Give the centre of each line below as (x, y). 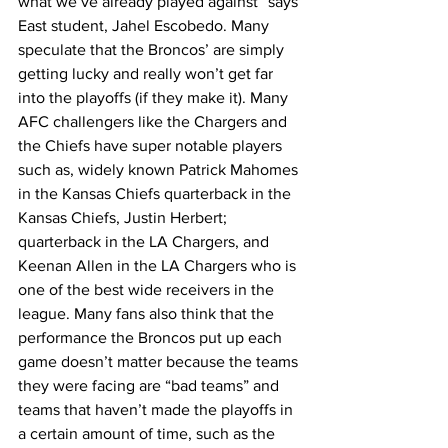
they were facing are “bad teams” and (150, 386)
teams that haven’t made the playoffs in (157, 410)
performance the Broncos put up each (152, 338)
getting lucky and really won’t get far (147, 74)
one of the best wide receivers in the (148, 290)
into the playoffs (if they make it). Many (155, 98)
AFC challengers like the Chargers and (154, 122)
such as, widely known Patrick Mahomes (160, 170)
